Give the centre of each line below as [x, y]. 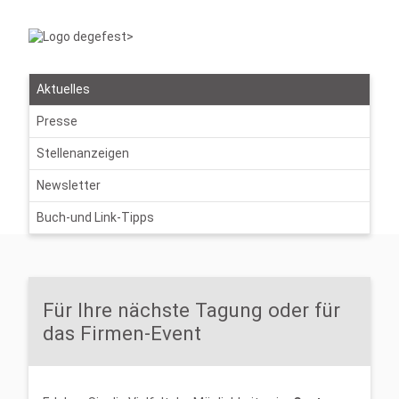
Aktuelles [63, 89]
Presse [57, 121]
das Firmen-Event [122, 333]
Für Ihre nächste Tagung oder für [191, 310]
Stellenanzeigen [83, 153]
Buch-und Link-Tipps [95, 217]
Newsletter [69, 185]
